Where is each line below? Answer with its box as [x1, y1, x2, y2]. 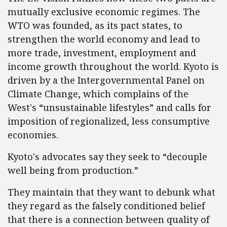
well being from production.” [8, 164, 138, 176]
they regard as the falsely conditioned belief [8, 200, 205, 212]
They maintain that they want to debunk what [8, 186, 215, 198]
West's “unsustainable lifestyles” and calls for [8, 101, 211, 113]
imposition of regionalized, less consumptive [8, 115, 210, 127]
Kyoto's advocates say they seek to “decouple [8, 150, 207, 163]
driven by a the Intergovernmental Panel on [8, 74, 205, 86]
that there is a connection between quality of [8, 213, 209, 225]
